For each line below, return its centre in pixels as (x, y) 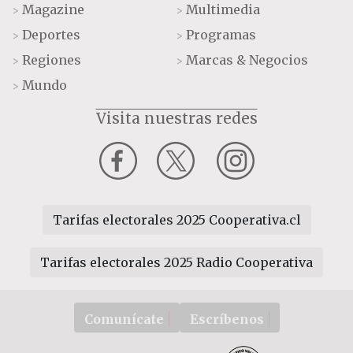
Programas (221, 34)
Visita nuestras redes (176, 118)
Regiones (52, 59)
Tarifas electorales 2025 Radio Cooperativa (176, 262)
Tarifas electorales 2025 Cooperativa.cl (176, 219)
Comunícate (124, 319)
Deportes (52, 34)
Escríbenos (227, 319)
